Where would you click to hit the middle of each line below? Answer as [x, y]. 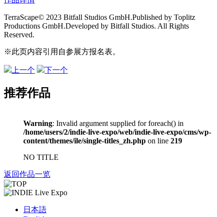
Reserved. [19, 34]
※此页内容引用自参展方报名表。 [62, 51]
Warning [38, 123]
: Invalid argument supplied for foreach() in [118, 123]
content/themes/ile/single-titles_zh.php [85, 140]
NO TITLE [41, 157]
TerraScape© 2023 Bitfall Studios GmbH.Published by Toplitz [100, 17]
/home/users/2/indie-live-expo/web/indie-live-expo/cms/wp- [117, 132]
